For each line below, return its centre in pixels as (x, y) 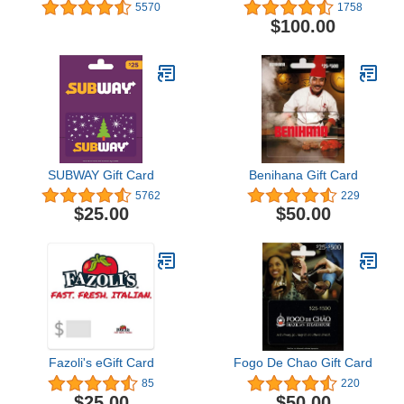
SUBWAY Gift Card (101, 174)
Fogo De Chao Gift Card (303, 363)
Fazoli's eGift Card (101, 363)
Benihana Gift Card (303, 174)
